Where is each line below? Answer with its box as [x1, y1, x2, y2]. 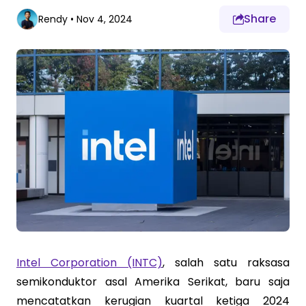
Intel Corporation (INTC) [16, 254, 163, 270]
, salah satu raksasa [163, 254, 290, 270]
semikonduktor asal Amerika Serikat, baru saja [16, 273, 290, 290]
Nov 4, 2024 [76, 12, 133, 26]
